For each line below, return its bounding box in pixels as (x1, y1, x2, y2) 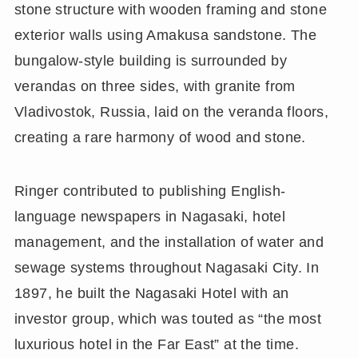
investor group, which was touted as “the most (14, 311, 322, 328)
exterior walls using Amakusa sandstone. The (14, 26, 317, 43)
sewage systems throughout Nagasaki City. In (14, 260, 320, 276)
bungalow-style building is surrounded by (14, 52, 288, 69)
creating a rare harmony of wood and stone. (14, 129, 306, 145)
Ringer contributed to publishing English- (14, 183, 286, 200)
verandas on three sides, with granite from (14, 78, 296, 94)
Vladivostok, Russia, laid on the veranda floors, (14, 103, 329, 120)
